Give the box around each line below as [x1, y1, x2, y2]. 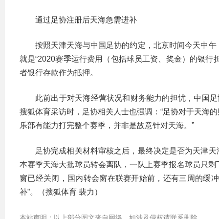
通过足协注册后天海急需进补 [35, 16, 137, 24]
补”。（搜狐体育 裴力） [20, 188, 102, 196]
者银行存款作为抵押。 [20, 68, 98, 77]
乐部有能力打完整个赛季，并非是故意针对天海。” [20, 121, 194, 130]
